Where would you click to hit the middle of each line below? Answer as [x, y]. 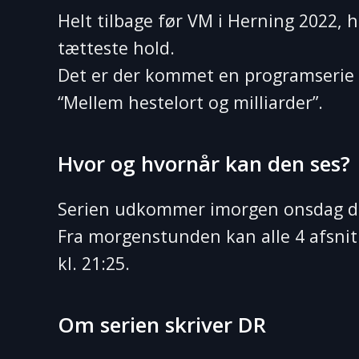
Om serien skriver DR [162, 325]
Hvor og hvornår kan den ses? [204, 163]
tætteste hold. [116, 48]
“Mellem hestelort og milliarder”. [190, 102]
